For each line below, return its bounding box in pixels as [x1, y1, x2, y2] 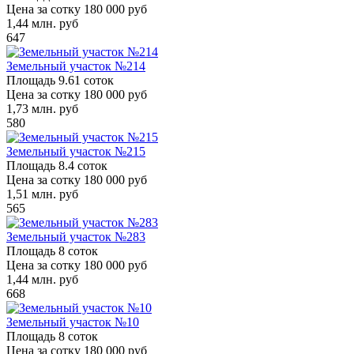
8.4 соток [58, 158, 107, 172]
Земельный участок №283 [6, 229, 145, 243]
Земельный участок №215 [6, 144, 145, 158]
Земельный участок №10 [6, 314, 139, 329]
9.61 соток [58, 73, 114, 87]
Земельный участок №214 [6, 58, 145, 73]
